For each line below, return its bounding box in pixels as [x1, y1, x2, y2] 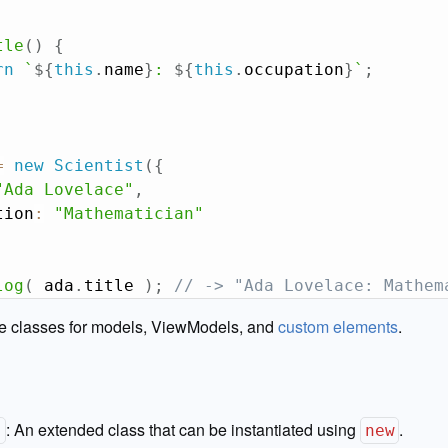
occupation [243, 60, 344, 79]
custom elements [278, 315, 398, 338]
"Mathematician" [53, 204, 204, 223]
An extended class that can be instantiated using [14, 418, 361, 441]
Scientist [53, 156, 144, 175]
